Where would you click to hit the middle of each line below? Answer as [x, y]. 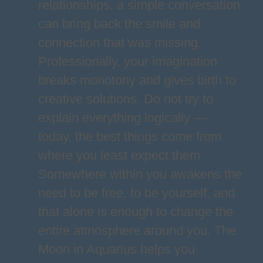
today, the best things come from [129, 136]
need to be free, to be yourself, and [136, 193]
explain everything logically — [122, 118]
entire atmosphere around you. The [137, 230]
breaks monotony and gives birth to [137, 80]
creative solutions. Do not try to [125, 99]
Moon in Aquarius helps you [116, 249]
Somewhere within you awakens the [140, 174]
